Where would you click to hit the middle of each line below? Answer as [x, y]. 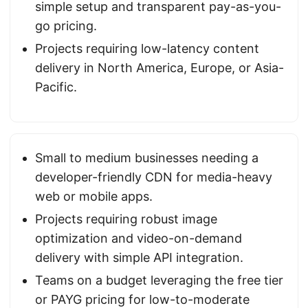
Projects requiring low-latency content [147, 48]
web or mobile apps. [94, 196]
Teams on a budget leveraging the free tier [159, 280]
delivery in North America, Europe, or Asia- [159, 68]
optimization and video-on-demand [139, 238]
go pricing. [66, 26]
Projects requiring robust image [126, 219]
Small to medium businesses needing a [147, 158]
